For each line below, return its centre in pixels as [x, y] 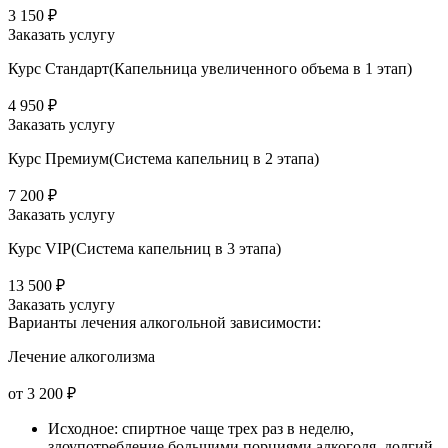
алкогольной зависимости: [228, 323]
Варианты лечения [72, 323]
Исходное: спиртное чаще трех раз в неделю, [201, 429]
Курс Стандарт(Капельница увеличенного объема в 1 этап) [210, 69]
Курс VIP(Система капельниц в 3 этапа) [144, 249]
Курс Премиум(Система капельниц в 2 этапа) [163, 159]
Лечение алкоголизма [81, 357]
